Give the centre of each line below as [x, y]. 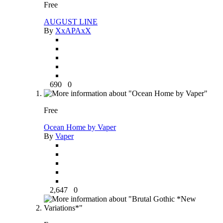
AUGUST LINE [71, 21]
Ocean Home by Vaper [80, 127]
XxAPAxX [73, 30]
